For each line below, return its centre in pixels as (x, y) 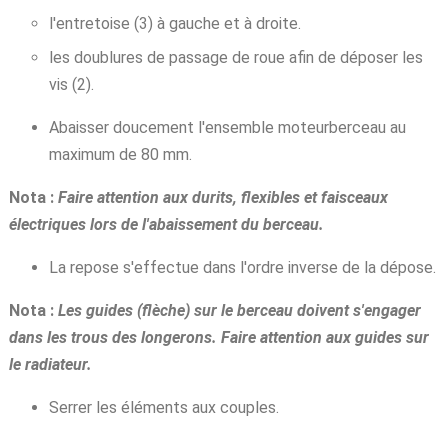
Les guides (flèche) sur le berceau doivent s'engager (239, 311)
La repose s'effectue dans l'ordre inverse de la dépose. (242, 268)
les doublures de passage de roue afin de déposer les (235, 58)
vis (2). (71, 85)
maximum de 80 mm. (120, 155)
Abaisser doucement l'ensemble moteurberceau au (227, 128)
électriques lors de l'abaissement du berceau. (166, 225)
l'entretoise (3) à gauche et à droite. (174, 24)
